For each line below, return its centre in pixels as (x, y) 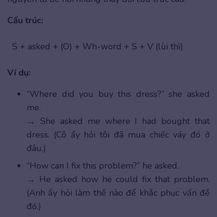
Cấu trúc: (25, 20)
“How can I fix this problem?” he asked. (103, 165)
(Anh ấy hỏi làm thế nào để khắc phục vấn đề (118, 193)
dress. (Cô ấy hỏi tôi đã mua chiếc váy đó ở (118, 134)
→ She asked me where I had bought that (118, 121)
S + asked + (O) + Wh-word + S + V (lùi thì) (98, 46)
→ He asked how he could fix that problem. (118, 179)
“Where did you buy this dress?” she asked (118, 94)
